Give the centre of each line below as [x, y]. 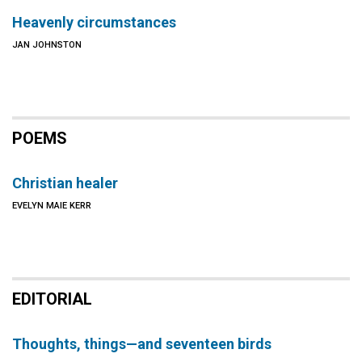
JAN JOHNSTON [47, 45]
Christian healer [65, 183]
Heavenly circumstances [94, 22]
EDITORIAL [52, 299]
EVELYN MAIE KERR [52, 206]
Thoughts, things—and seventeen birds [142, 344]
